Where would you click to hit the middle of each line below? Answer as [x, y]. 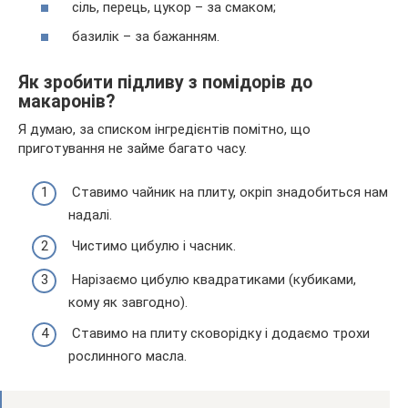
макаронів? [66, 101]
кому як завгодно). [128, 303]
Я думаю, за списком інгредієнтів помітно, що [164, 129]
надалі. [90, 215]
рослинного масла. [127, 356]
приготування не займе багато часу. [133, 148]
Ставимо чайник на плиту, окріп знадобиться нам [228, 193]
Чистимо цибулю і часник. [152, 245]
